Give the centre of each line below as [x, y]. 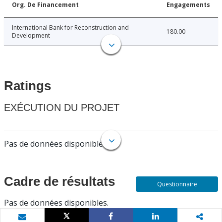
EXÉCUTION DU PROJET [62, 108]
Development [31, 36]
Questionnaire [177, 184]
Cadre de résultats [59, 182]
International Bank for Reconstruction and [70, 28]
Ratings [28, 86]
